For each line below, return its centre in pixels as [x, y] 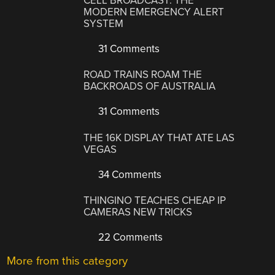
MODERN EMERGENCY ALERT [154, 12]
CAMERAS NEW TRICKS [138, 212]
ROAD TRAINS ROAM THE [143, 75]
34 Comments [129, 174]
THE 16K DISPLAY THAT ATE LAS [159, 137]
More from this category [68, 261]
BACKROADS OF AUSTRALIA [150, 87]
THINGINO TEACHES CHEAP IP [155, 201]
